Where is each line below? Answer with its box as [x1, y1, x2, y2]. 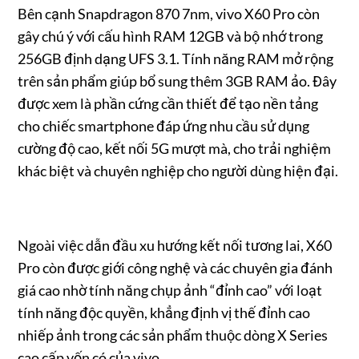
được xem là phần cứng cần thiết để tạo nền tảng [18, 94, 319, 112]
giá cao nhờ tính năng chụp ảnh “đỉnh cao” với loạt [18, 280, 323, 299]
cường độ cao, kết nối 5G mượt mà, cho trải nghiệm [18, 139, 332, 157]
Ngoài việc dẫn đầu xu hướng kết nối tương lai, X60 [18, 236, 333, 254]
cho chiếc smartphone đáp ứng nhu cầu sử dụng [18, 116, 310, 135]
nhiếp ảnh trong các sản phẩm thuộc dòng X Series [18, 325, 329, 344]
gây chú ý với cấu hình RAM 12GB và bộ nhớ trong [18, 26, 324, 45]
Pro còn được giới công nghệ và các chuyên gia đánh [18, 258, 333, 276]
